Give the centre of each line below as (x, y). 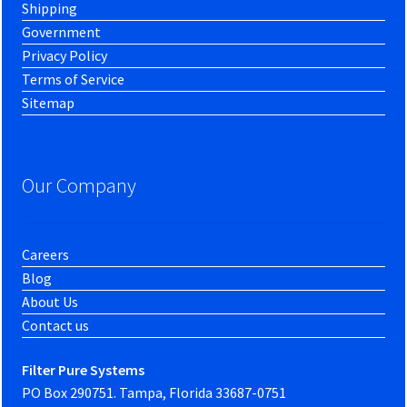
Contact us (56, 326)
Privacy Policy (65, 55)
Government (62, 31)
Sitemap (49, 102)
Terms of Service (74, 79)
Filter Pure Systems (84, 369)
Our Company (79, 186)
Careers (46, 255)
